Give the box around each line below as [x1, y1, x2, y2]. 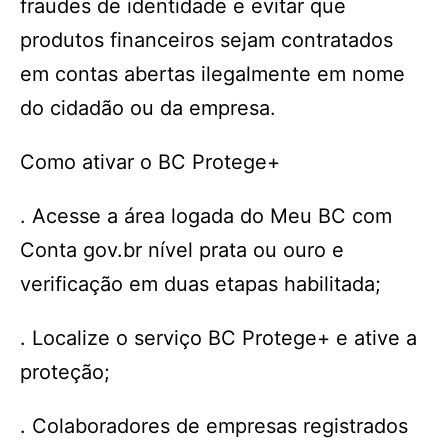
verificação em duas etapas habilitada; [20, 272, 381, 296]
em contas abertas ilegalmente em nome [20, 62, 405, 86]
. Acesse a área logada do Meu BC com [20, 204, 392, 228]
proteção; [20, 360, 110, 384]
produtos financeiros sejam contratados [20, 28, 393, 52]
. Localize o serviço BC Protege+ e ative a [20, 326, 417, 350]
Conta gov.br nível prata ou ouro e [20, 238, 344, 262]
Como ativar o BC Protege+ [20, 150, 280, 174]
